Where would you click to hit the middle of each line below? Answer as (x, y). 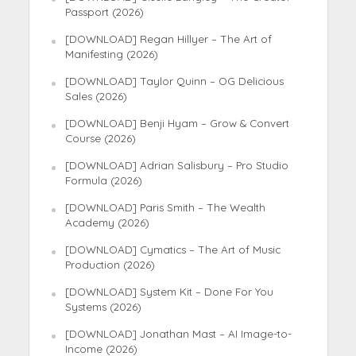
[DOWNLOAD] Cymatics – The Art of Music (172, 249)
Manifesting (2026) (111, 54)
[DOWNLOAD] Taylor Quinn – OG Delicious (174, 81)
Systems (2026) (103, 306)
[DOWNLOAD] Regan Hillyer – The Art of (168, 39)
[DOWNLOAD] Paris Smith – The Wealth (165, 207)
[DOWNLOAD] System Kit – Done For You (169, 291)
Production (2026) (110, 264)
